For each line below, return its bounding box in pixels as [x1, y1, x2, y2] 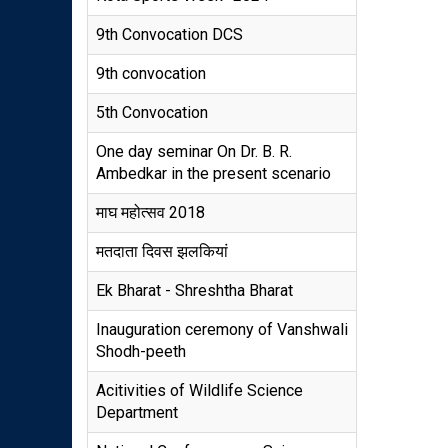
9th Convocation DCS [96, 25, 243, 44]
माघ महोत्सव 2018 [96, 203, 205, 222]
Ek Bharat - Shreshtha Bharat [96, 281, 293, 300]
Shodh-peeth [96, 342, 186, 361]
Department [96, 403, 178, 422]
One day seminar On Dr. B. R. [96, 142, 292, 161]
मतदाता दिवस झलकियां [96, 242, 228, 261]
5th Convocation [96, 103, 208, 122]
